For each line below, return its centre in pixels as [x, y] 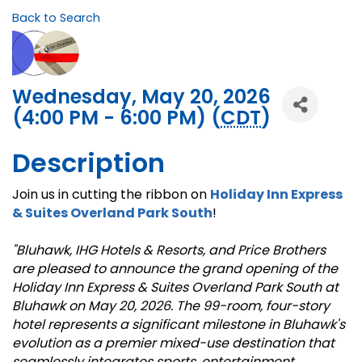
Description [88, 163]
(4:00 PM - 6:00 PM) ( [116, 118]
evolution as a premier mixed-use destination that [173, 343]
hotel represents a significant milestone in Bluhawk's [179, 325]
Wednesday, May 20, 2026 [141, 97]
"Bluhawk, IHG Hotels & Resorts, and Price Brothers [169, 250]
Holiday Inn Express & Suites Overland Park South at [175, 288]
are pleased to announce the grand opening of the [175, 269]
